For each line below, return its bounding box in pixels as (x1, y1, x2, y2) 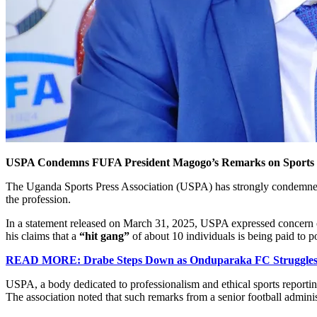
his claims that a (6, 229, 79, 242)
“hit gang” (79, 229, 129, 242)
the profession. (6, 192, 71, 205)
